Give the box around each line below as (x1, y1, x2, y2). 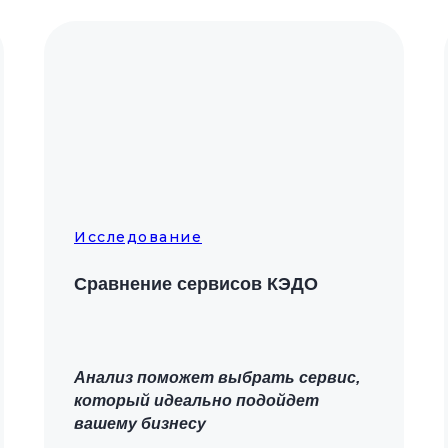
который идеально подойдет (74, 392, 319, 409)
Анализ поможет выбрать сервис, (74, 369, 360, 386)
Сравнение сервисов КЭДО (74, 274, 318, 294)
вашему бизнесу (74, 415, 206, 432)
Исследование (74, 228, 202, 246)
